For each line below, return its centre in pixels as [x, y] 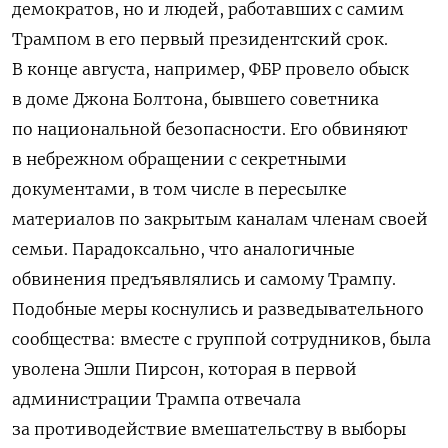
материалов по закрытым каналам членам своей [220, 219]
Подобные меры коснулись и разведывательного [218, 309]
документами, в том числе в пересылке [179, 189]
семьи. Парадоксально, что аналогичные [183, 249]
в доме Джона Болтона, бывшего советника [195, 99]
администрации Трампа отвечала [156, 399]
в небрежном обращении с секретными [179, 159]
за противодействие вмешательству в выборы [209, 429]
